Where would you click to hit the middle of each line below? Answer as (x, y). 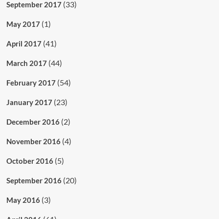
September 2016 (34, 180)
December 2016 (33, 121)
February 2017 (31, 82)
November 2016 (33, 141)
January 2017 (29, 102)
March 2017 (26, 63)
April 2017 (24, 43)
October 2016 (30, 161)
